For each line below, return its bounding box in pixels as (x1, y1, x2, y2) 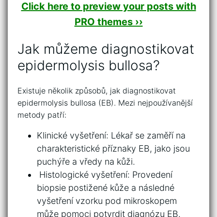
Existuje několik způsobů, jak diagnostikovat (17, 86, 176, 96)
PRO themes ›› (74, 15, 143, 28)
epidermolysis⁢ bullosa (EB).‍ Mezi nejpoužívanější (17, 98, 193, 108)
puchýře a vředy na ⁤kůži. (37, 156, 135, 167)
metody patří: (17, 110, 66, 120)
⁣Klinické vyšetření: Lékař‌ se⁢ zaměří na (37, 130, 186, 141)
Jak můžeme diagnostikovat (17, 40, 194, 57)
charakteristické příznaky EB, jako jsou (37, 143, 190, 154)
